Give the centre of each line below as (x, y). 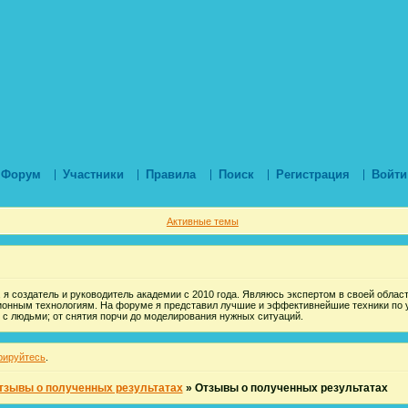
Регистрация (312, 174)
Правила (171, 174)
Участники (94, 174)
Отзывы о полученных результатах (291, 388)
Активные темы (202, 221)
